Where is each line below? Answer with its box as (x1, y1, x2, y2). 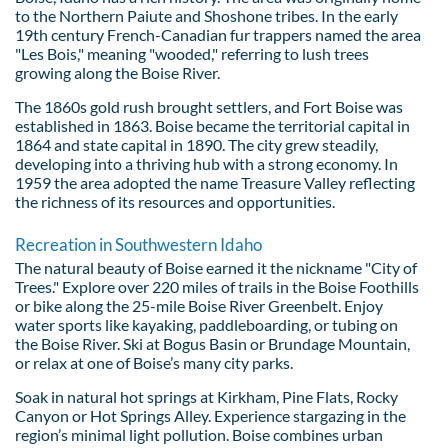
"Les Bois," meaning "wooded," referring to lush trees (15, 43, 369, 63)
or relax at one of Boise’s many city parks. (15, 352, 293, 372)
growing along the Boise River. (15, 62, 220, 82)
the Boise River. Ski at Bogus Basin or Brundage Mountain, (15, 333, 410, 353)
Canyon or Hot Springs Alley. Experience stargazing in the (15, 405, 406, 425)
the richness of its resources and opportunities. (15, 191, 335, 211)
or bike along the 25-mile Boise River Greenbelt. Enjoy (15, 295, 383, 315)
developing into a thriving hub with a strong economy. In (15, 153, 398, 173)
